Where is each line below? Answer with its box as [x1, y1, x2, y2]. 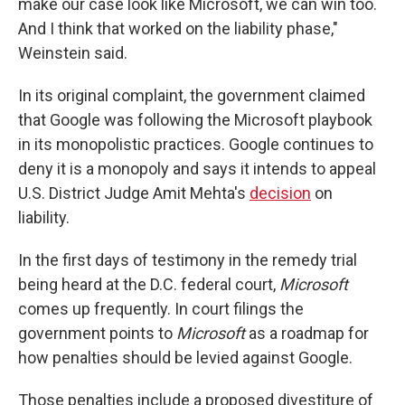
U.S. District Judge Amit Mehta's [18, 184, 250, 202]
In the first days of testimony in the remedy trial [18, 250, 357, 269]
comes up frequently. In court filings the [18, 299, 304, 318]
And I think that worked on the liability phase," [18, 19, 338, 38]
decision [250, 184, 311, 202]
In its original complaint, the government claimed [18, 86, 365, 105]
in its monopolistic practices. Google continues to [18, 135, 373, 154]
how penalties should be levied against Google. [18, 348, 353, 367]
